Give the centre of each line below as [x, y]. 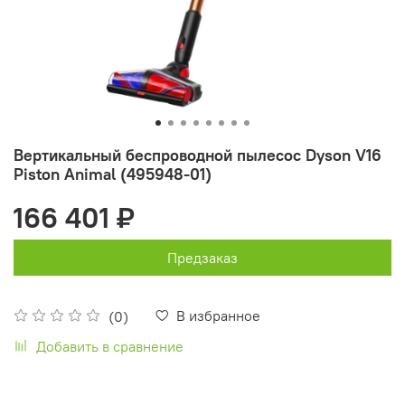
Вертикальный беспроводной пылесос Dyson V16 [198, 155]
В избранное [218, 315]
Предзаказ [202, 257]
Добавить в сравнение [110, 346]
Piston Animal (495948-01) [113, 174]
